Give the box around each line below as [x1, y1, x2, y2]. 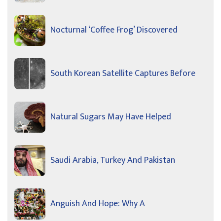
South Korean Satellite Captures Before [50, 66, 195, 81]
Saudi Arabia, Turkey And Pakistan [50, 152, 175, 168]
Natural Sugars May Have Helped [50, 109, 171, 124]
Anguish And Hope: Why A [50, 196, 145, 211]
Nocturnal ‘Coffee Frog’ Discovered [50, 22, 178, 37]
